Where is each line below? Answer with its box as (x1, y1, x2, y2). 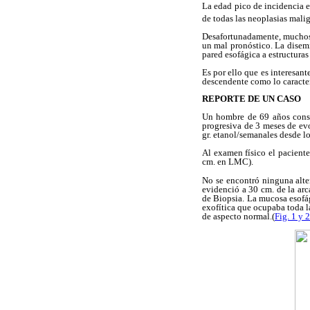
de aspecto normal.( (202, 210, 275, 221)
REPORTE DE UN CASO (202, 93, 301, 104)
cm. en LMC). (202, 156, 253, 167)
